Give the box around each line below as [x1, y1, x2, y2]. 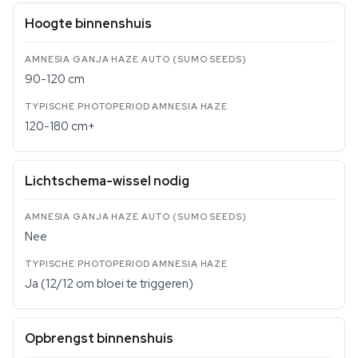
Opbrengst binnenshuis [25, 330, 173, 347]
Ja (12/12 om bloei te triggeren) [25, 276, 193, 292]
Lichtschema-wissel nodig [25, 173, 189, 189]
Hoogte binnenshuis [25, 15, 152, 32]
